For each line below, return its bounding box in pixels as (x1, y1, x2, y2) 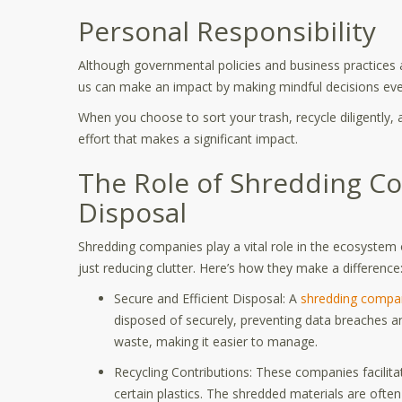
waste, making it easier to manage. (114, 333, 318, 350)
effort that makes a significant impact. (78, 130, 298, 147)
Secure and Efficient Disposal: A (114, 290, 301, 307)
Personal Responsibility (78, 13, 376, 49)
